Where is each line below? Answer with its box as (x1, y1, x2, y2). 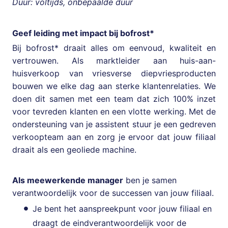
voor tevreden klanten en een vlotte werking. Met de (12, 106, 216, 117)
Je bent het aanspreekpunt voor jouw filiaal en (33, 203, 212, 214)
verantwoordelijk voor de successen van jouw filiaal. (12, 187, 214, 198)
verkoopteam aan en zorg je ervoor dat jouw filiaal (12, 131, 216, 142)
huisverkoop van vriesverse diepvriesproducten (12, 68, 216, 78)
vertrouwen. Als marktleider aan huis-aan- (12, 55, 216, 66)
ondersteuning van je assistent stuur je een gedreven (12, 119, 216, 129)
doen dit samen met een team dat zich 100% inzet (12, 93, 216, 104)
